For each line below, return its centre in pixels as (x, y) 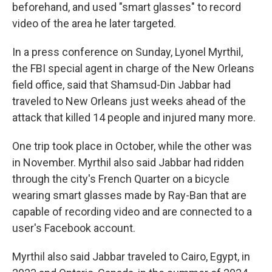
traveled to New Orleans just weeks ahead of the (129, 101)
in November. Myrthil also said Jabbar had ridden (128, 162)
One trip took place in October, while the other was (132, 146)
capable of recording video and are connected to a (132, 212)
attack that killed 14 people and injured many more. (134, 117)
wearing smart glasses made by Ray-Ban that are (129, 195)
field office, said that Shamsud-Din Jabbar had (121, 85)
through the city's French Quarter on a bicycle (121, 179)
